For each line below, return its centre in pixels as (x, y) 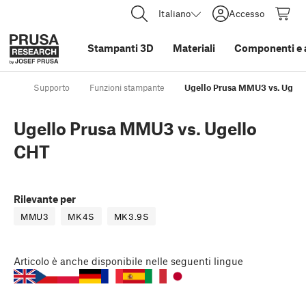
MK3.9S (131, 217)
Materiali (194, 48)
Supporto (52, 88)
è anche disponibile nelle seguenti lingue (148, 261)
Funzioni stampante (127, 88)
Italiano (175, 13)
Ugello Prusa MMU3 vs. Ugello (135, 129)
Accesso (247, 13)
